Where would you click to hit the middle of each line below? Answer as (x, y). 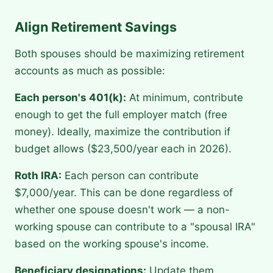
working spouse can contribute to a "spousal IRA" (135, 227)
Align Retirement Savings (96, 27)
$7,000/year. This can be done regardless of (124, 193)
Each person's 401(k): (70, 98)
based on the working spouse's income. (112, 244)
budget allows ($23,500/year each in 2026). (123, 149)
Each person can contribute (130, 176)
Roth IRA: (38, 176)
